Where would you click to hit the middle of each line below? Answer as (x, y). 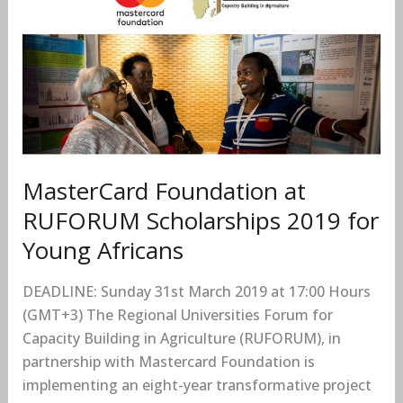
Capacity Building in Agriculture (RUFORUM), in (181, 339)
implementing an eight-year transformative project (197, 385)
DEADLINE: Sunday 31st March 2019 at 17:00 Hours (196, 292)
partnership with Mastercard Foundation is (168, 362)
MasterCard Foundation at (164, 191)
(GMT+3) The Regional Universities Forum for (177, 315)
